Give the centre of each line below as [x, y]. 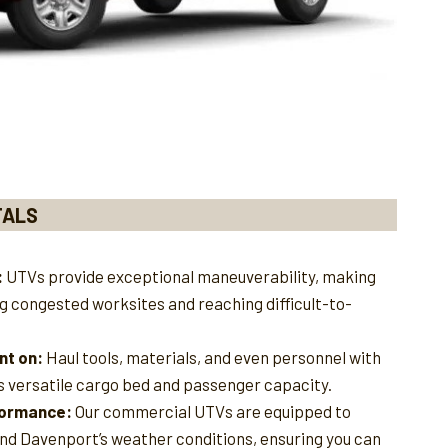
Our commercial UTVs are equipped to [211, 410]
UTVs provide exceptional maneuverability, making [189, 275]
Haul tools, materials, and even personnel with [212, 356]
